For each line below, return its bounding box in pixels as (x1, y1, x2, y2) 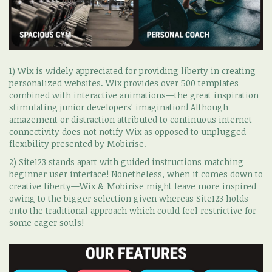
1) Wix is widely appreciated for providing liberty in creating (9, 64, 256, 76)
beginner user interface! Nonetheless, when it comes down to (9, 168, 263, 180)
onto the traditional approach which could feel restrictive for (9, 204, 256, 216)
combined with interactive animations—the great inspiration (9, 89, 259, 101)
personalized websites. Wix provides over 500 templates (9, 76, 239, 89)
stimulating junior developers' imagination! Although (9, 101, 228, 113)
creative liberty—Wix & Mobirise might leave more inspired (9, 180, 256, 192)
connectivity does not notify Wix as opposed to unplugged (9, 125, 246, 137)
